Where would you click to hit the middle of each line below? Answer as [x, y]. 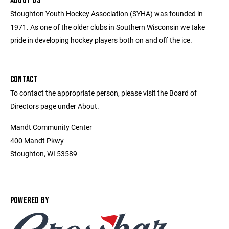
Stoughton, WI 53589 [44, 154]
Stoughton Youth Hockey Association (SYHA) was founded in [107, 14]
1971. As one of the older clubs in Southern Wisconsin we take [108, 27]
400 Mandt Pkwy [37, 140]
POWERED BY [30, 201]
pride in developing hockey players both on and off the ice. [101, 40]
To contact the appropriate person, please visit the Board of [104, 93]
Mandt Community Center [51, 127]
